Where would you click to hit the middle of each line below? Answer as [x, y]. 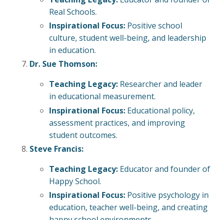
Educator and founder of [164, 169]
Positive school [154, 26]
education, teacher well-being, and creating [128, 207]
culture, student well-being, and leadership [128, 38]
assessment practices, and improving [117, 123]
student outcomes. [83, 135]
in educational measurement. [102, 96]
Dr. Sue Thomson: [63, 64]
